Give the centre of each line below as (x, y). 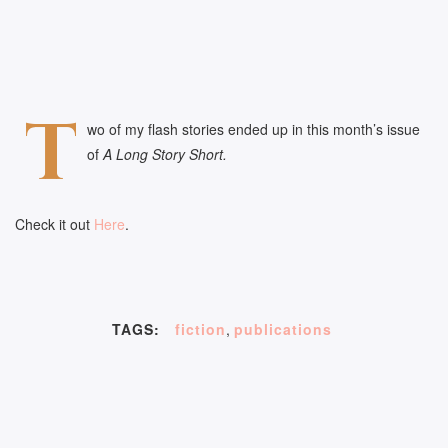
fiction (200, 329)
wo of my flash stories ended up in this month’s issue (253, 129)
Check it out (54, 224)
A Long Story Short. (165, 154)
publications (282, 329)
